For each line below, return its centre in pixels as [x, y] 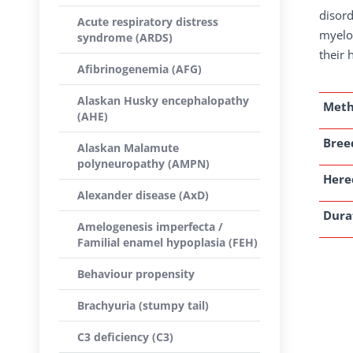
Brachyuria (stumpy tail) [143, 305]
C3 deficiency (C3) [125, 337]
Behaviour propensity [136, 274]
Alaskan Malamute [128, 148]
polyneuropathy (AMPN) [143, 163]
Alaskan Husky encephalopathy [163, 100]
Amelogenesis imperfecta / [150, 227]
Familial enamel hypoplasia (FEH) [167, 242]
